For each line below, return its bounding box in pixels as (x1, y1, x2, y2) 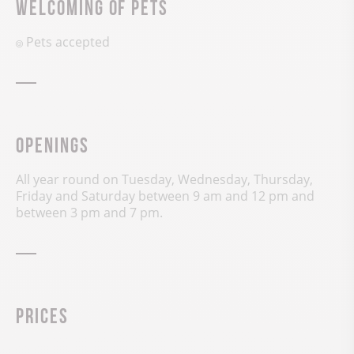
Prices (16, 303, 69, 324)
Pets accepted (25, 33, 110, 51)
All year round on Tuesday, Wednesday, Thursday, (16, 171, 313, 189)
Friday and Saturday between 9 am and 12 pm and (16, 187, 314, 205)
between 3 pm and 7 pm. (16, 204, 163, 222)
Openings (16, 132, 89, 153)
